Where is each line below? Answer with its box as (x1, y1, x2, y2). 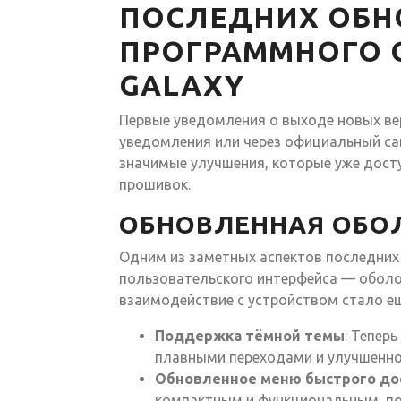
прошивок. (119, 175, 191, 192)
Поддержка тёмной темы (155, 327, 345, 344)
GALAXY (119, 68, 244, 101)
